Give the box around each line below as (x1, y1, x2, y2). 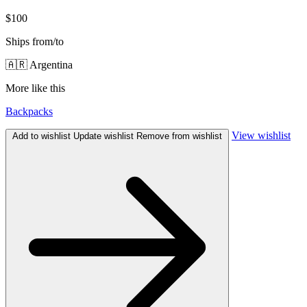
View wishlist (232, 130, 291, 142)
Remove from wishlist (136, 131, 222, 142)
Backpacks (5, 106, 53, 118)
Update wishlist (73, 131, 134, 142)
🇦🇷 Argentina (5, 59, 73, 71)
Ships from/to (5, 36, 64, 48)
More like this (5, 82, 65, 95)
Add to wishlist (12, 131, 71, 142)
